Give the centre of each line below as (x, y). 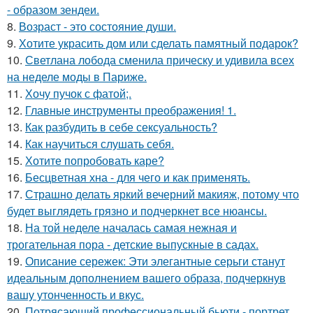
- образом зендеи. (53, 9)
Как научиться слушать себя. (100, 144)
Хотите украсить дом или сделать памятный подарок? (159, 43)
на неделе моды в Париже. (77, 77)
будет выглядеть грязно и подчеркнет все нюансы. (137, 211)
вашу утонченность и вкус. (75, 294)
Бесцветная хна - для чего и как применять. (138, 177)
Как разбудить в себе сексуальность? (121, 127)
